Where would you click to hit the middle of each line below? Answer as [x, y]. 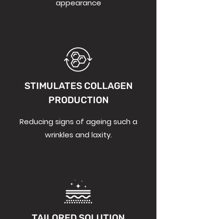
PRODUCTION [78, 100]
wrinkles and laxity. [78, 134]
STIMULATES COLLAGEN [78, 86]
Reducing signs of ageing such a [78, 121]
